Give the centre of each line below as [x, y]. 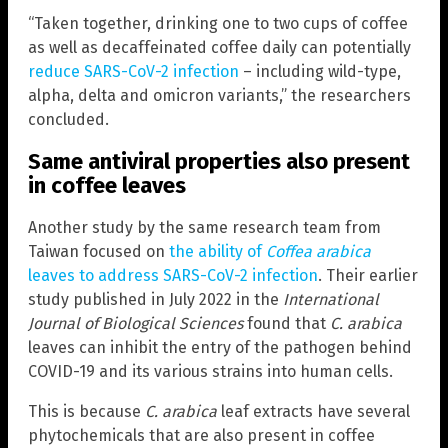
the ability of [217, 252]
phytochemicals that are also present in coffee [201, 436]
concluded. [68, 119]
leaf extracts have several [313, 412]
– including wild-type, [320, 71]
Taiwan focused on [98, 252]
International [331, 300]
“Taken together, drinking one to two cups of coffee [218, 23]
